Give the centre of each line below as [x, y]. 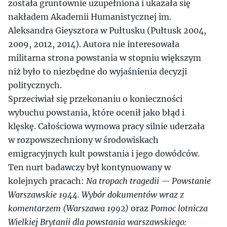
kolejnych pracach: [47, 181]
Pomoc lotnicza [179, 208]
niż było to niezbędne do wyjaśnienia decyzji [98, 71]
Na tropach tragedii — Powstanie [148, 181]
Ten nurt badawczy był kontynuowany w [89, 167]
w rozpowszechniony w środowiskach [83, 140]
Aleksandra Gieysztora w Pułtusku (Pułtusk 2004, [107, 30]
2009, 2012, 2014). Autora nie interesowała [94, 44]
